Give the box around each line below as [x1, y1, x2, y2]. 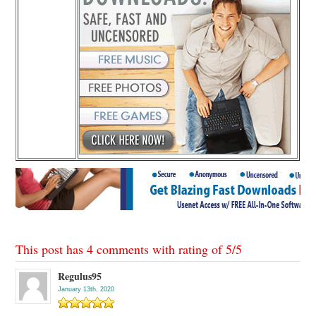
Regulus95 [58, 269, 102, 284]
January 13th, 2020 [58, 286, 115, 293]
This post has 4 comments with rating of [16, 241, 226, 258]
